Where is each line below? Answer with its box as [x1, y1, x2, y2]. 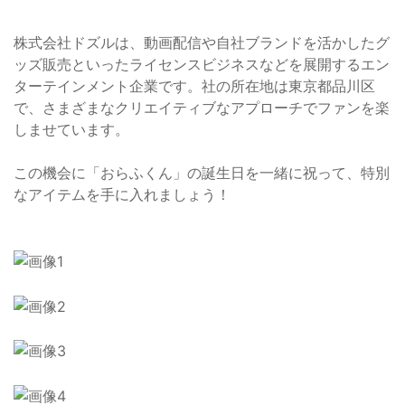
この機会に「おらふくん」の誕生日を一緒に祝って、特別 [14, 164, 390, 183]
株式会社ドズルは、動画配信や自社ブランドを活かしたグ [14, 33, 390, 52]
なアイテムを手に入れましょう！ [14, 185, 231, 204]
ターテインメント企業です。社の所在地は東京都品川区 [14, 77, 375, 96]
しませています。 [14, 120, 129, 139]
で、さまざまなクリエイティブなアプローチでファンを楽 [14, 99, 390, 118]
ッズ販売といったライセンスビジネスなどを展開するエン [14, 55, 390, 74]
